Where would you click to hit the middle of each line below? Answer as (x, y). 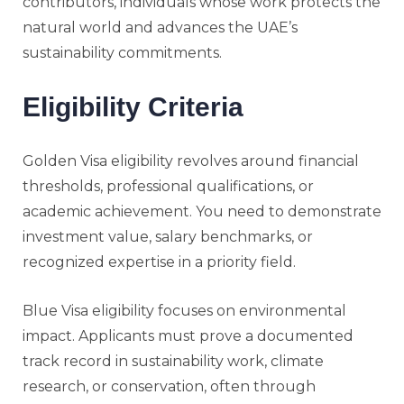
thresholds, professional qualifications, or (168, 186)
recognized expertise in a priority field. (159, 262)
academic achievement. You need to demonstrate (202, 211)
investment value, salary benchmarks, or (168, 236)
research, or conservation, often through (169, 386)
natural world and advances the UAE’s (160, 27)
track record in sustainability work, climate (173, 361)
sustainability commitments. (122, 52)
